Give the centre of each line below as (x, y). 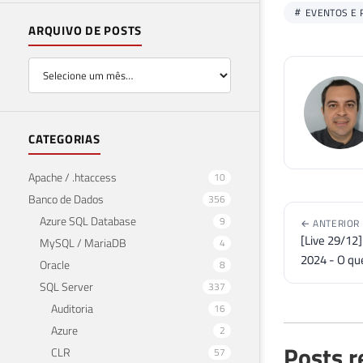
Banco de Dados (66, 199)
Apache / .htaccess (73, 177)
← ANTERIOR (330, 223)
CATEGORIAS (64, 139)
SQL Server (66, 286)
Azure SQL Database (88, 220)
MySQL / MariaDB (83, 242)
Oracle (55, 264)
